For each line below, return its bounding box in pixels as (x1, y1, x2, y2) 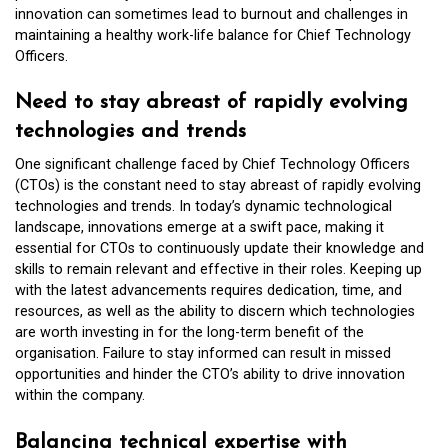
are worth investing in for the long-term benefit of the (15, 324, 364, 342)
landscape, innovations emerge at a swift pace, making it (15, 219, 384, 237)
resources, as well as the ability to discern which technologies (15, 303, 415, 321)
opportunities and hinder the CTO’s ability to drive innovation (15, 366, 405, 384)
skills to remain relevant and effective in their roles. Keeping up (15, 261, 422, 279)
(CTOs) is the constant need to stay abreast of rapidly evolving (15, 177, 421, 195)
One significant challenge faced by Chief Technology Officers (15, 156, 410, 174)
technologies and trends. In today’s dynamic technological (15, 198, 392, 216)
